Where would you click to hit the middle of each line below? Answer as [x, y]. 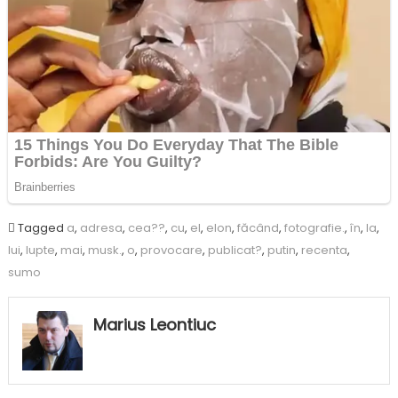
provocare [171, 250]
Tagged [42, 227]
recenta [324, 250]
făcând [258, 227]
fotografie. [314, 227]
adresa [101, 227]
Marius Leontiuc [154, 324]
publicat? [235, 250]
